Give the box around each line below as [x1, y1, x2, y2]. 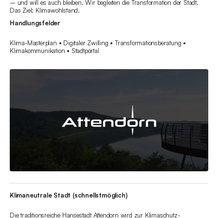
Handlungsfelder [10, 19, 60, 27]
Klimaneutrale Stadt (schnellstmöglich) [10, 191, 127, 200]
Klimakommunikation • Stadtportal [10, 47, 99, 55]
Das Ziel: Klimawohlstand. [10, 6, 80, 15]
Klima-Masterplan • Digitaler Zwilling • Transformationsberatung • [10, 39, 186, 47]
